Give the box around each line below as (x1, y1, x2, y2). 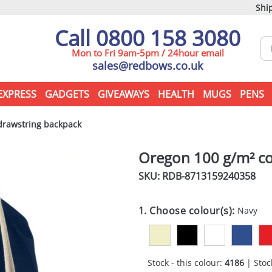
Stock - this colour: (147, 257, 225, 268)
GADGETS (44, 87, 89, 101)
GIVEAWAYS (97, 87, 149, 101)
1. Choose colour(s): (138, 204, 238, 217)
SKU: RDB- (138, 169, 185, 183)
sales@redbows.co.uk (92, 58, 203, 73)
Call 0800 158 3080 (55, 24, 240, 52)
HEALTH (157, 87, 194, 101)
